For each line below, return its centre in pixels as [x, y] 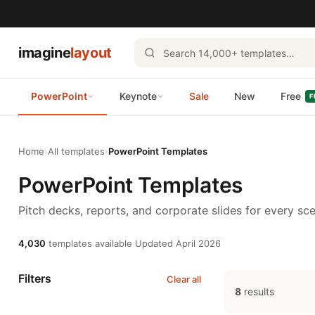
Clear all [184, 279]
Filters [35, 278]
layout [91, 53]
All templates [76, 151]
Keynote [138, 96]
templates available [89, 243]
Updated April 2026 [178, 243]
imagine [45, 53]
